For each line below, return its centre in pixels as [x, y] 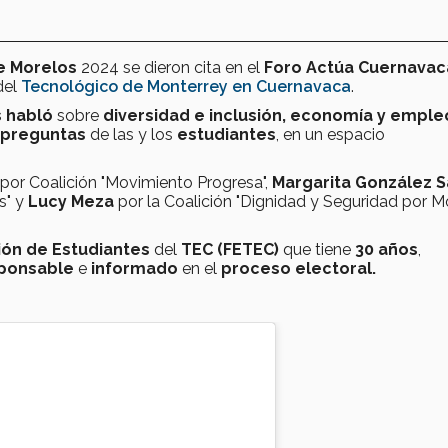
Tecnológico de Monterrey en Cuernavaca [186, 87]
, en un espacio [330, 135]
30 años [384, 250]
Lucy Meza [71, 202]
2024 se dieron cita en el [170, 68]
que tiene [317, 250]
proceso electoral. [298, 269]
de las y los [131, 135]
